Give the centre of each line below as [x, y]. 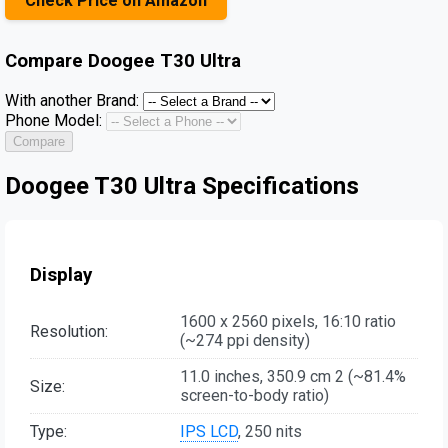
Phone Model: [53, 121]
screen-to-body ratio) [254, 396]
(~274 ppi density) [245, 341]
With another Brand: [72, 101]
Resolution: [69, 331]
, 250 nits [270, 432]
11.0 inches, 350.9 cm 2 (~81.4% [293, 377]
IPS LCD [209, 432]
